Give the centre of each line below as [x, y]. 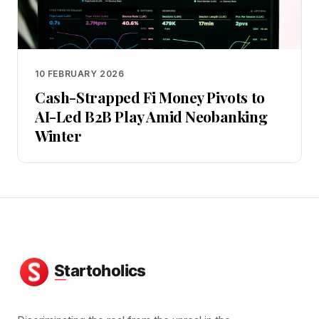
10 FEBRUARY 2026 [80, 74]
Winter [58, 135]
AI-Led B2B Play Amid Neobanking [151, 116]
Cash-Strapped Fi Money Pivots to [150, 97]
